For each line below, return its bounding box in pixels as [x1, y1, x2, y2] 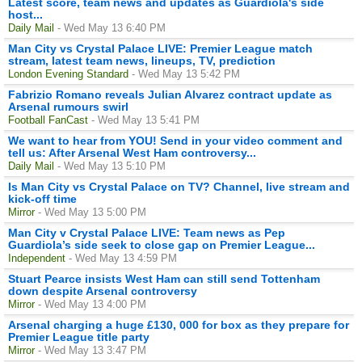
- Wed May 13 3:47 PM [38, 343, 146, 356]
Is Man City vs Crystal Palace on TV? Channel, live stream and [8, 179, 350, 193]
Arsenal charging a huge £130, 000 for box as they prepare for [8, 318, 349, 331]
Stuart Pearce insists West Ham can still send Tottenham [8, 271, 320, 285]
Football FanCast [8, 113, 88, 126]
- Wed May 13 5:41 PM [91, 113, 200, 126]
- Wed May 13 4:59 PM [69, 251, 177, 264]
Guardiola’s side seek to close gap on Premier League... [8, 238, 315, 251]
